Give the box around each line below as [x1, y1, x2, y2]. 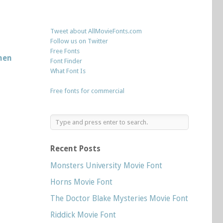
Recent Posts [50, 144, 101, 153]
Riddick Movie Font [50, 210, 116, 220]
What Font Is [50, 67, 86, 75]
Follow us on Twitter [50, 37, 108, 45]
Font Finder [50, 57, 82, 65]
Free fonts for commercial [50, 87, 124, 95]
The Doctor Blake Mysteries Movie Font [50, 194, 188, 203]
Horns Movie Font [50, 177, 112, 187]
